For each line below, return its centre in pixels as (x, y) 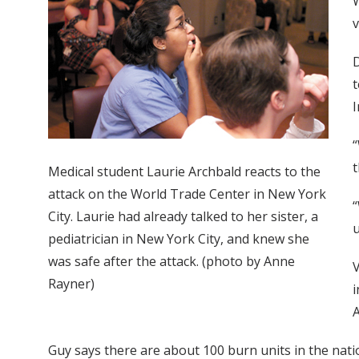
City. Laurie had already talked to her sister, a (183, 217)
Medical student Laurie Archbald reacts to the (184, 172)
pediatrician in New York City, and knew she (179, 239)
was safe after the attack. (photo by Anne (171, 262)
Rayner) (71, 284)
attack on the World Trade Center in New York (187, 194)
